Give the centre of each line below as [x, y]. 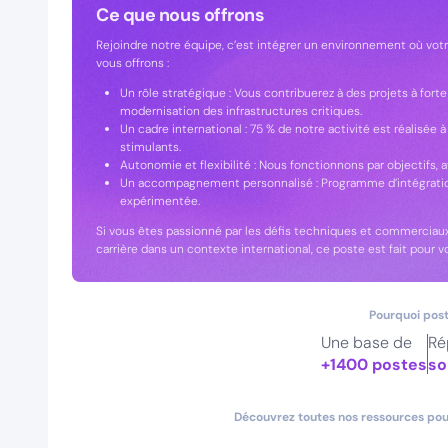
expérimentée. [160, 201]
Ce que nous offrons [180, 15]
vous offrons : [132, 63]
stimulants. [150, 147]
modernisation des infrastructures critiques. [241, 111]
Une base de [367, 342]
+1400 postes [374, 364]
